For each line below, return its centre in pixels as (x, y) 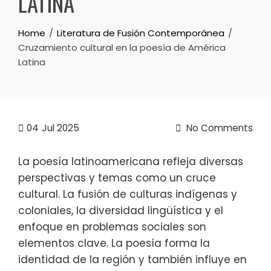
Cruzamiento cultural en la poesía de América (122, 47)
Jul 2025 (60, 128)
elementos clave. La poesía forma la (114, 243)
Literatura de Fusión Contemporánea (141, 33)
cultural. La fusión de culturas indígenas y (128, 194)
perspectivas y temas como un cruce (117, 178)
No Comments (218, 128)
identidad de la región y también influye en (132, 260)
